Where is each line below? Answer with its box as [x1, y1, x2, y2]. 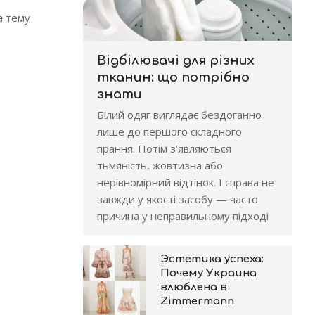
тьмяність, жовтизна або [96, 158, 223, 172]
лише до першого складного [96, 124, 242, 139]
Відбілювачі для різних [96, 53, 255, 67]
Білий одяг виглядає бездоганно [96, 108, 262, 122]
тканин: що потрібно [96, 70, 250, 84]
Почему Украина [160, 267, 257, 279]
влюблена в [160, 281, 227, 293]
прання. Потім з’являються [96, 141, 231, 155]
